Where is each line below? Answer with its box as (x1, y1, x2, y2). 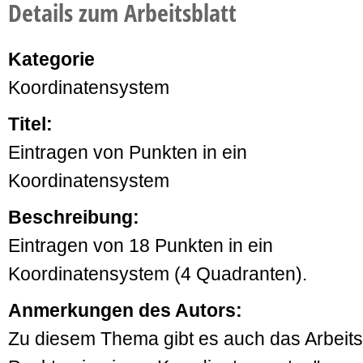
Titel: (8, 113, 53, 135)
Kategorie (8, 49, 95, 70)
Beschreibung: (8, 207, 139, 228)
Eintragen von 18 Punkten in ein (8, 235, 273, 256)
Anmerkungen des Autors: (8, 300, 242, 321)
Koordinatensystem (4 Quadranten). (8, 263, 307, 284)
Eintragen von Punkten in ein (8, 142, 247, 163)
